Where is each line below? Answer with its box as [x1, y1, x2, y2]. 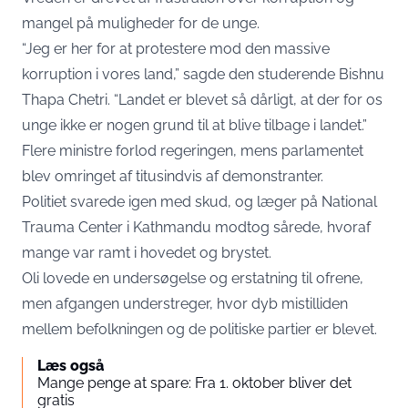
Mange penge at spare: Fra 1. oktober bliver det [37, 374, 352, 392]
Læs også [37, 357, 104, 374]
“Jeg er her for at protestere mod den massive [22, 40, 330, 57]
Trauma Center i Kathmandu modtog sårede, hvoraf [22, 219, 371, 236]
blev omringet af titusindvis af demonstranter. [22, 168, 323, 185]
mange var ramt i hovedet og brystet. [22, 244, 271, 261]
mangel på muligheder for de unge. [22, 15, 260, 32]
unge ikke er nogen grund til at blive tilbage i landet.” [22, 117, 367, 134]
